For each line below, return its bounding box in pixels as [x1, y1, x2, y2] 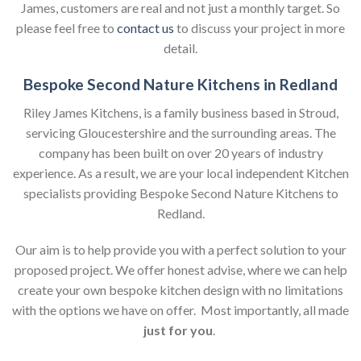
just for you [143, 322, 213, 338]
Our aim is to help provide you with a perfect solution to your [15, 242, 346, 258]
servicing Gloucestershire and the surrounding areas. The [25, 124, 336, 140]
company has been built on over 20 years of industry [38, 144, 323, 160]
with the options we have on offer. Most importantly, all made [12, 302, 349, 318]
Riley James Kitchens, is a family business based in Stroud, [23, 104, 338, 120]
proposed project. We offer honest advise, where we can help [14, 262, 347, 278]
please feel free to [16, 20, 117, 36]
